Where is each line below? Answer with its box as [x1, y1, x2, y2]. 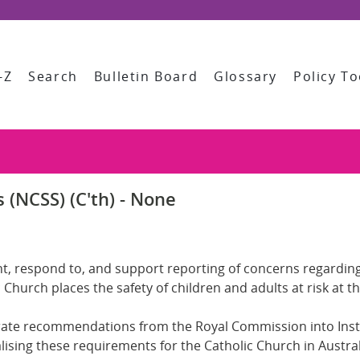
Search [28, 67, 78, 85]
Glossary [214, 67, 278, 85]
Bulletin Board [93, 67, 198, 85]
